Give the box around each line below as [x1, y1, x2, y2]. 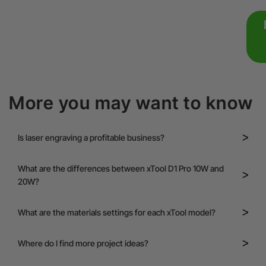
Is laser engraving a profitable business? [18, 132, 164, 142]
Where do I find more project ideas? [18, 237, 148, 248]
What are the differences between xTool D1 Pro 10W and [18, 163, 224, 173]
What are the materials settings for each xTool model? [18, 207, 216, 217]
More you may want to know [9, 91, 254, 113]
